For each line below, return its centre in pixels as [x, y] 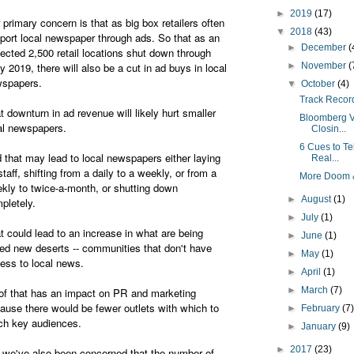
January [320, 327]
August [318, 200]
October [320, 84]
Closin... [328, 129]
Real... [325, 158]
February [322, 309]
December [325, 48]
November [325, 66]
